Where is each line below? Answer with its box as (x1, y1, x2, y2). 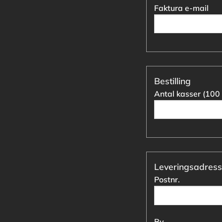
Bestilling (154, 75, 191, 86)
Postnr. (154, 174, 180, 185)
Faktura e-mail (154, 2, 209, 13)
